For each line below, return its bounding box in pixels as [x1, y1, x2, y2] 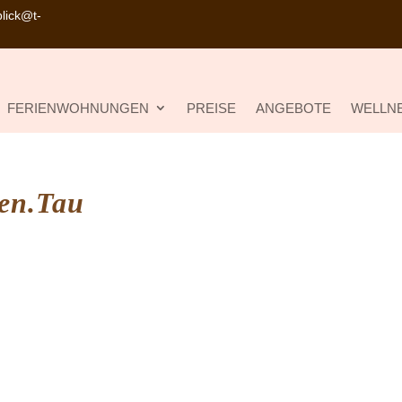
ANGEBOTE [256, 99, 332, 117]
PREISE [187, 99, 237, 117]
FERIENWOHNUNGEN [7, 99, 150, 117]
